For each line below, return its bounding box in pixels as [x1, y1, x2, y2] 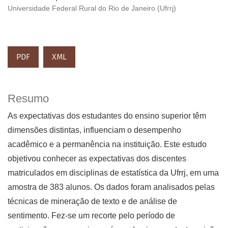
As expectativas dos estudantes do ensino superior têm [8, 111, 206, 121]
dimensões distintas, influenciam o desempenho [8, 126, 181, 135]
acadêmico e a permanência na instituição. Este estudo [8, 140, 207, 149]
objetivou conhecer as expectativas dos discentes [8, 154, 186, 163]
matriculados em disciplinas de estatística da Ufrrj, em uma [8, 168, 219, 178]
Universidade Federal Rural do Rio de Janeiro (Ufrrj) [8, 4, 176, 13]
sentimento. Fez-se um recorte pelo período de [8, 211, 175, 220]
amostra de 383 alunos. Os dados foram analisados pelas [8, 183, 215, 192]
